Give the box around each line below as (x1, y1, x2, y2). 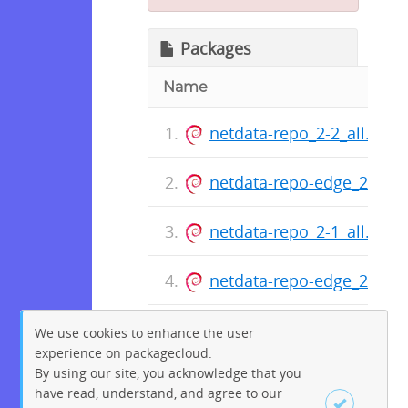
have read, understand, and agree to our (35, 383, 283, 402)
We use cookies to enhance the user (35, 323, 255, 342)
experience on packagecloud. (35, 343, 213, 362)
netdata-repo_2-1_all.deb (209, 219, 399, 242)
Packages (180, 37, 251, 60)
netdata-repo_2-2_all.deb (209, 121, 399, 144)
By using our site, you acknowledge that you (35, 363, 302, 382)
